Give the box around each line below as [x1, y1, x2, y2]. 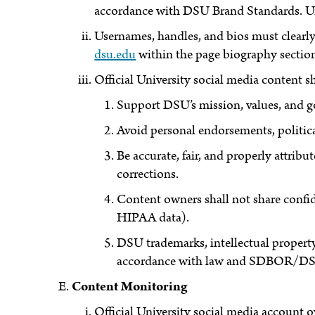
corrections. [117, 164, 179, 184]
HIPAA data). [117, 207, 190, 227]
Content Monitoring [72, 276, 188, 296]
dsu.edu [94, 44, 136, 64]
